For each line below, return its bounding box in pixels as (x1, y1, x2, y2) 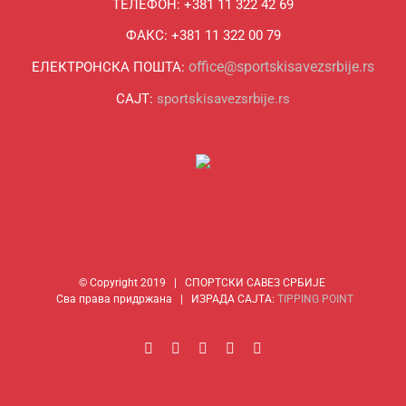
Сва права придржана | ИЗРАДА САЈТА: (53, 293, 277, 306)
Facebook (152, 340, 208, 356)
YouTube (207, 340, 259, 356)
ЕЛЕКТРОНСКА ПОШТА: (32, 59, 188, 76)
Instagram (179, 340, 236, 356)
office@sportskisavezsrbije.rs (188, 58, 374, 76)
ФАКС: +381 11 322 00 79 (125, 27, 281, 44)
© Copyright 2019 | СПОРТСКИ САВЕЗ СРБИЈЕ (78, 276, 328, 290)
